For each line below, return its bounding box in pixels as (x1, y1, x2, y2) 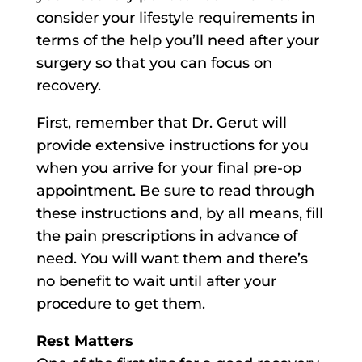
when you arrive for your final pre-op (36, 159, 301, 178)
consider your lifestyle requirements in (36, 9, 315, 27)
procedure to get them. (36, 295, 205, 314)
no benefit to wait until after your (36, 272, 276, 291)
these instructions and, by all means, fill (36, 204, 323, 223)
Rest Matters (36, 332, 133, 351)
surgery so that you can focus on (36, 54, 272, 73)
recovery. (36, 77, 101, 95)
